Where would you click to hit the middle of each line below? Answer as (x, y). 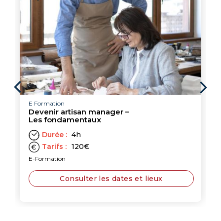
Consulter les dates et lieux (111, 179)
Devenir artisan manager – (79, 112)
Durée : (55, 135)
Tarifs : (54, 147)
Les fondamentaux (65, 120)
